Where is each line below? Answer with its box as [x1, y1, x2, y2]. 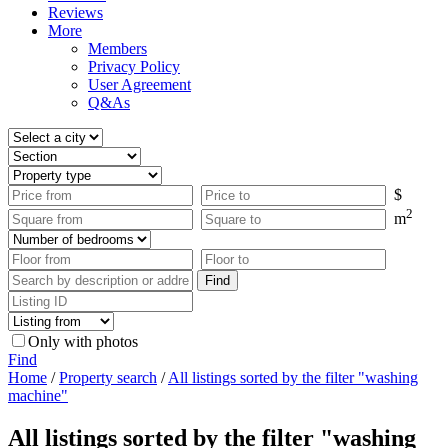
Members [88, 40, 147, 57]
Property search [59, 369, 157, 387]
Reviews [48, 4, 103, 21]
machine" [8, 387, 68, 405]
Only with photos [28, 333, 138, 351]
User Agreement [88, 76, 191, 93]
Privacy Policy [88, 58, 180, 75]
